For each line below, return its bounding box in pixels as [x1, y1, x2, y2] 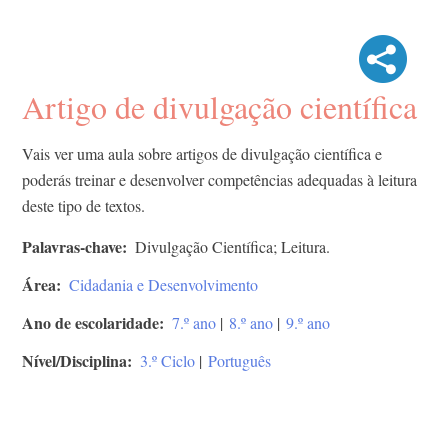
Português [208, 350, 271, 372]
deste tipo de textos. [22, 195, 145, 217]
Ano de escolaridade [22, 311, 159, 335]
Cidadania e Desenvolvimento [69, 274, 258, 296]
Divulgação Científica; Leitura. [135, 236, 330, 258]
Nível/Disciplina [22, 349, 127, 373]
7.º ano [172, 312, 216, 334]
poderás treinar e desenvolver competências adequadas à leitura [22, 169, 417, 191]
